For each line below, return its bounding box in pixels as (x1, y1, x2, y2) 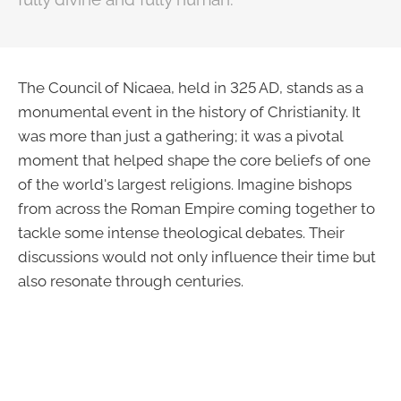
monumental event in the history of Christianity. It (18, 103, 361, 121)
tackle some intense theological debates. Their (18, 224, 345, 242)
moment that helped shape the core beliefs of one (18, 151, 371, 169)
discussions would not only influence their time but (18, 248, 376, 266)
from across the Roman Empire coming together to (18, 200, 375, 218)
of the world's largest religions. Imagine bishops (18, 175, 352, 193)
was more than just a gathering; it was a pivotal (18, 127, 343, 145)
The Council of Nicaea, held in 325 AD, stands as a (18, 79, 363, 97)
